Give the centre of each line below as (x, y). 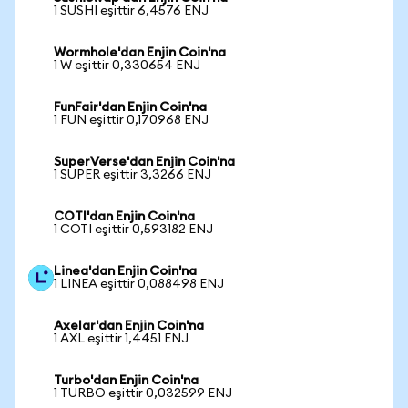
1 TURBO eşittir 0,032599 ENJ (143, 393)
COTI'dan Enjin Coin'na (124, 217)
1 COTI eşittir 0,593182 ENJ (133, 229)
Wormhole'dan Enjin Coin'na (140, 53)
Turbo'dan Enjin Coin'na (126, 381)
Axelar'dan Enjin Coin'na (129, 326)
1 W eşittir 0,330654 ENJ (127, 66)
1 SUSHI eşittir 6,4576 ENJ (131, 11)
